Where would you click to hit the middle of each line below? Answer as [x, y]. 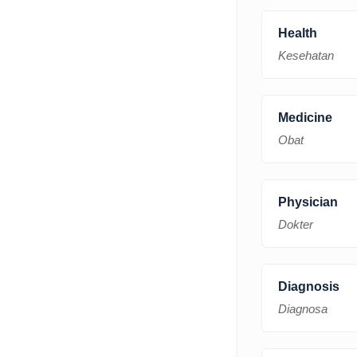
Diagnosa [303, 308]
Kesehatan [306, 55]
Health [298, 33]
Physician [308, 202]
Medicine [305, 117]
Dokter [296, 224]
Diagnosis [309, 286]
